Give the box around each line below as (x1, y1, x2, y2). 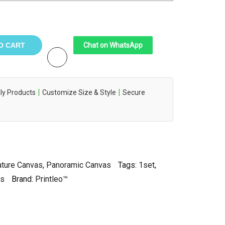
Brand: (12, 174, 35, 184)
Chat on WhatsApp (83, 41, 143, 49)
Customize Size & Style (42, 88, 116, 96)
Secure (123, 88, 145, 96)
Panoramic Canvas (46, 160, 111, 170)
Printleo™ (35, 174, 68, 184)
